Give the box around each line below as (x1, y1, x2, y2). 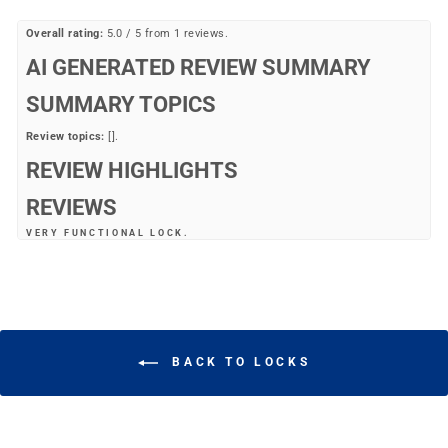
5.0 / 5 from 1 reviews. (103, 26, 229, 40)
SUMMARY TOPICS (26, 90, 216, 117)
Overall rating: (26, 26, 104, 40)
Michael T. (38, 277, 95, 291)
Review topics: (26, 129, 105, 143)
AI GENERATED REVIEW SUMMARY (26, 53, 371, 80)
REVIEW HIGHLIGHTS (26, 156, 238, 183)
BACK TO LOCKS (165, 354, 311, 369)
